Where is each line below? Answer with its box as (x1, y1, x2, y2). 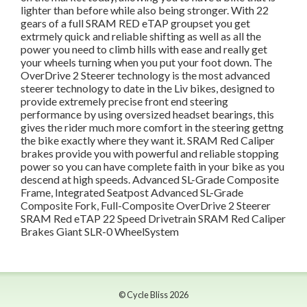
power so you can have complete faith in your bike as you (21, 160, 284, 173)
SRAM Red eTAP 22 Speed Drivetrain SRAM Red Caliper (21, 212, 286, 225)
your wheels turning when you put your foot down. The (21, 56, 272, 69)
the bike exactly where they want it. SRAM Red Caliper (21, 134, 275, 147)
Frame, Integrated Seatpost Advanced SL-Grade (21, 186, 243, 199)
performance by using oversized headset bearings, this (21, 108, 274, 121)
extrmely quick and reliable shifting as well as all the (21, 29, 261, 42)
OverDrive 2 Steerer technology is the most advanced (21, 69, 270, 82)
